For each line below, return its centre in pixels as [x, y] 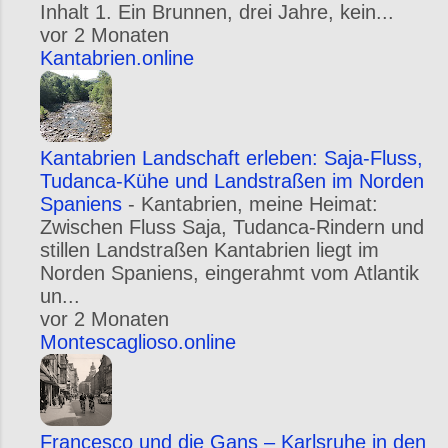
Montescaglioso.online [138, 342]
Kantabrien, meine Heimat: [259, 204]
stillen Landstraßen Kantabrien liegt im [209, 250]
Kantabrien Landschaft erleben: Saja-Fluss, [231, 158]
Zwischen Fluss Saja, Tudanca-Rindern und [232, 227]
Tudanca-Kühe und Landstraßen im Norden [232, 181]
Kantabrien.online [117, 58]
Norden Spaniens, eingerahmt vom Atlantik [229, 273]
